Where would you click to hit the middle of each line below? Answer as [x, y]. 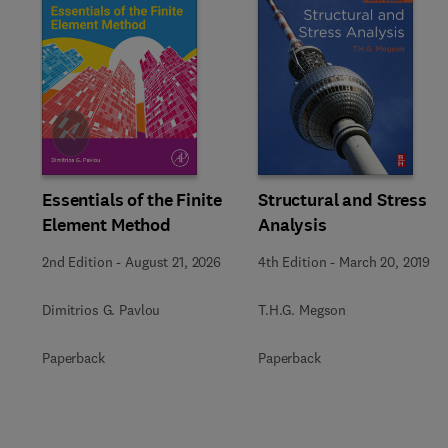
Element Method [107, 224]
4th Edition [292, 261]
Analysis [292, 224]
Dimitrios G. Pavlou [101, 309]
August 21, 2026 [173, 261]
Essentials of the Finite [132, 199]
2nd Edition [77, 261]
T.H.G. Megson [302, 309]
